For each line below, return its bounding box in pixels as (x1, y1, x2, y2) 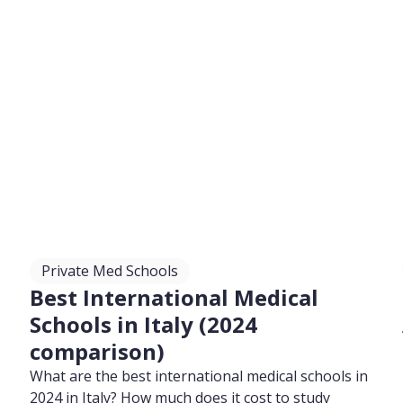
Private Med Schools (41, 261, 179, 281)
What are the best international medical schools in (30, 366, 369, 386)
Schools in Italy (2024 (30, 309, 258, 339)
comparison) (30, 336, 166, 366)
